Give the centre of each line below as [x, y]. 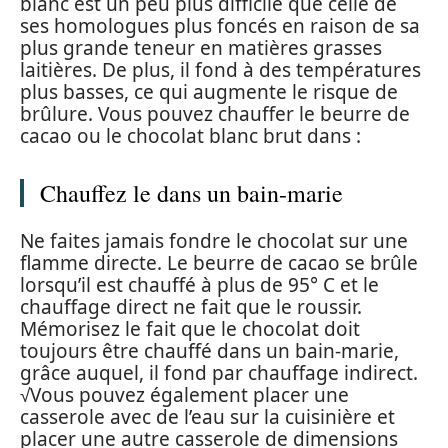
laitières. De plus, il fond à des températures [220, 70]
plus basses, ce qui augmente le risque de [209, 92]
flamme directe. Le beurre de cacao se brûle [219, 262]
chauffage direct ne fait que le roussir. [191, 306]
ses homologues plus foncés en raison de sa [220, 26]
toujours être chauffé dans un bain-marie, [209, 350]
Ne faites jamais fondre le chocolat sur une [214, 240]
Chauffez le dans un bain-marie [191, 193]
